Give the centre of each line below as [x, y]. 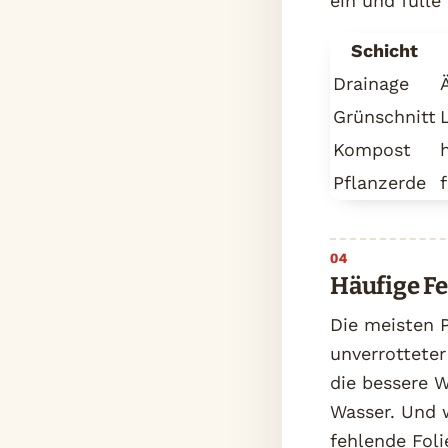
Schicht [384, 50]
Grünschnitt [384, 116]
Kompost [372, 149]
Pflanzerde [379, 182]
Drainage [371, 83]
